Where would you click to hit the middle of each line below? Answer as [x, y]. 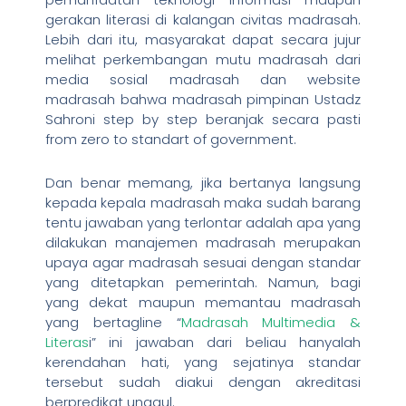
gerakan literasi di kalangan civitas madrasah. [203, 19]
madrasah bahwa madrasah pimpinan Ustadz [203, 99]
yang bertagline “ [113, 322]
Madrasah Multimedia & [271, 322]
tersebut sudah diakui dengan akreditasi [203, 382]
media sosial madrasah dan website [203, 79]
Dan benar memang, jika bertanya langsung [203, 182]
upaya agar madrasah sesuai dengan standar [203, 262]
